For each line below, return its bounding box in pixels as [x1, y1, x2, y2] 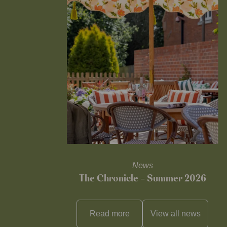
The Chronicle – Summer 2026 [79, 172, 206, 185]
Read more [89, 209, 130, 218]
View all [150, 209, 181, 218]
